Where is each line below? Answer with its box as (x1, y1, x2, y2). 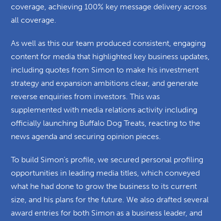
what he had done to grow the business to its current (11, 181, 197, 191)
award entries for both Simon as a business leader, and (11, 208, 203, 218)
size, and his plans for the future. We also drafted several (11, 194, 209, 204)
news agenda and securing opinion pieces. (11, 131, 161, 141)
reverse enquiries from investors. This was (11, 91, 160, 101)
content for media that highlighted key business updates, (11, 51, 210, 61)
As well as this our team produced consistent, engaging (11, 38, 206, 48)
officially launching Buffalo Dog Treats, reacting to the (11, 118, 201, 128)
